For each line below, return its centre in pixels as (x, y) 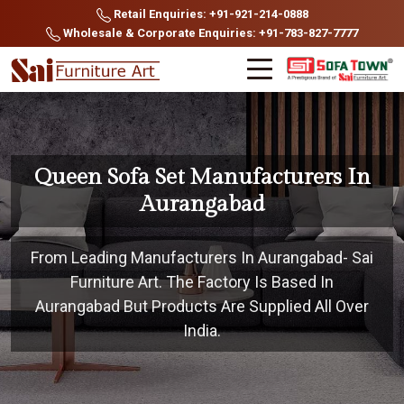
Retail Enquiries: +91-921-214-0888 (209, 14)
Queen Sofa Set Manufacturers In (202, 177)
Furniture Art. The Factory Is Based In (202, 282)
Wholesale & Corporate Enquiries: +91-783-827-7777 (209, 33)
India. (202, 331)
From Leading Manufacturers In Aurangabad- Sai (202, 257)
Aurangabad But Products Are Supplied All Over (202, 306)
